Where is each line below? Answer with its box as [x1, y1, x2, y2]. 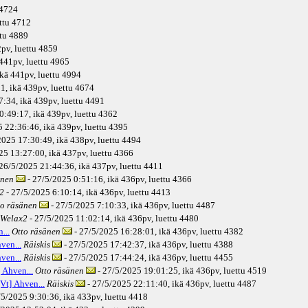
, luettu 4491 [57, 96, 104, 107]
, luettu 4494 [93, 135, 141, 146]
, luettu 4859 [10, 43, 58, 54]
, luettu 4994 [34, 69, 81, 80]
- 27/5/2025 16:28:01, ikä [72, 226, 170, 237]
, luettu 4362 [70, 109, 118, 120]
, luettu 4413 [123, 187, 170, 198]
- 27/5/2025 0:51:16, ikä [25, 174, 119, 185]
